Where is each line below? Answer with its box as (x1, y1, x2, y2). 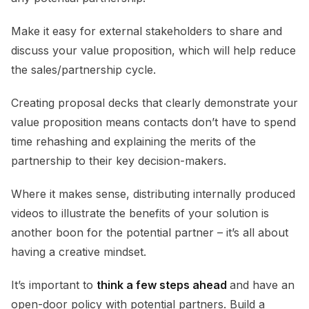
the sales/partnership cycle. (11, 62, 156, 77)
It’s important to (11, 277, 97, 292)
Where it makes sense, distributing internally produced (11, 186, 295, 201)
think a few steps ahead (97, 277, 230, 292)
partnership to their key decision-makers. (11, 153, 230, 168)
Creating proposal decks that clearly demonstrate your (11, 95, 298, 110)
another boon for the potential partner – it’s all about (11, 225, 288, 239)
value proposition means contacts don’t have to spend (11, 114, 296, 129)
